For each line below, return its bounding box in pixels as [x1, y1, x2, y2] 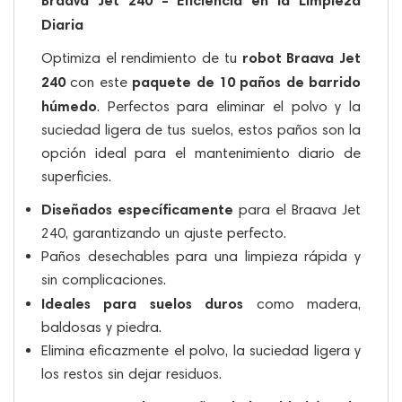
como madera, [243, 294, 362, 312]
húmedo [41, 96, 97, 115]
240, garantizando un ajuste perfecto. [41, 223, 286, 241]
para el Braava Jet [233, 200, 361, 218]
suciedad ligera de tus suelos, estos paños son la [41, 120, 361, 138]
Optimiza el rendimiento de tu [41, 48, 242, 66]
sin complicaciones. [41, 270, 166, 288]
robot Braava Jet [241, 48, 362, 66]
